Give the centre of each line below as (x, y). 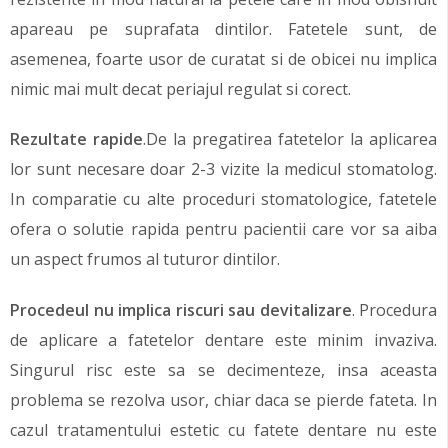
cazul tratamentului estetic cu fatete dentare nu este (223, 430)
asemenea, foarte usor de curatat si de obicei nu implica (223, 58)
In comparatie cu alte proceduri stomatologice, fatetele (223, 199)
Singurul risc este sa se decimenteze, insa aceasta (223, 370)
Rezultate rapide (76, 139)
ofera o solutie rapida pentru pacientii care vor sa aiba (223, 229)
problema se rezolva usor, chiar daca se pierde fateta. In (223, 400)
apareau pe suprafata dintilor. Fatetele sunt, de (223, 28)
